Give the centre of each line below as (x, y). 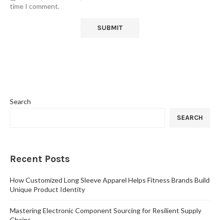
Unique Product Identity (47, 190)
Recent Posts (40, 159)
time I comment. (35, 6)
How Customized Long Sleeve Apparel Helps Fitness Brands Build (110, 180)
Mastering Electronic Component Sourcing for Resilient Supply (106, 211)
